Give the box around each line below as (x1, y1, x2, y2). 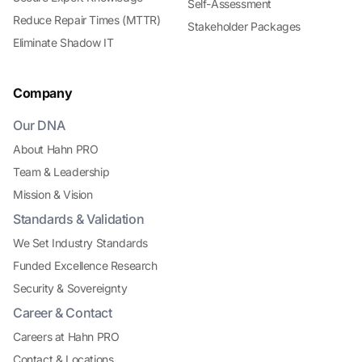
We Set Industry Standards (13, 236, 148, 250)
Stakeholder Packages (187, 19, 301, 34)
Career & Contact (13, 305, 112, 322)
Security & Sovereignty (13, 281, 128, 296)
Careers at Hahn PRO (13, 330, 120, 344)
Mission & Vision (13, 187, 93, 202)
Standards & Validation (13, 211, 145, 228)
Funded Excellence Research (13, 259, 158, 273)
